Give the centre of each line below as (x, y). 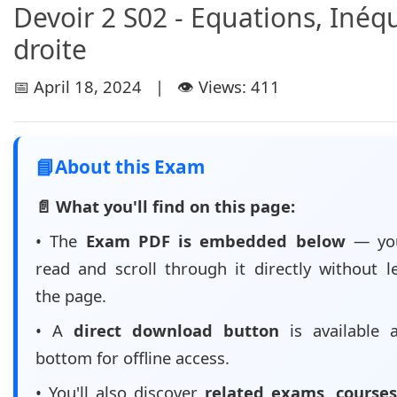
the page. (71, 296)
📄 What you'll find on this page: (165, 206)
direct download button (176, 330)
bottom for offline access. (132, 358)
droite (50, 49)
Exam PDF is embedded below (215, 241)
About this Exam (130, 167)
